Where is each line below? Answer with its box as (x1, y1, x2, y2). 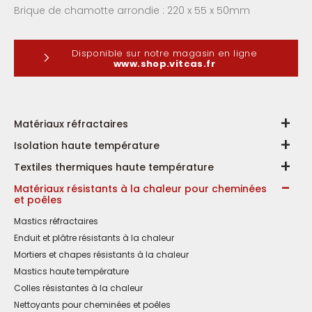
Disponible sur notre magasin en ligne (71, 47, 258, 61)
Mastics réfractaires (14, 215, 98, 227)
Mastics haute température (14, 265, 129, 277)
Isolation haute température (14, 139, 159, 153)
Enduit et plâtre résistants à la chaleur (14, 232, 174, 244)
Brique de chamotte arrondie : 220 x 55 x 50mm (14, 3, 250, 17)
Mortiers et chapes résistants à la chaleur (14, 249, 189, 260)
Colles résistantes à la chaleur (14, 282, 143, 294)
